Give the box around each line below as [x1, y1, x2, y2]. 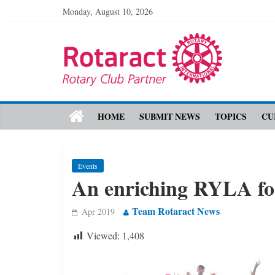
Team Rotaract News [132, 204, 220, 218]
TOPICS [215, 110, 247, 123]
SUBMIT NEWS [139, 110, 200, 123]
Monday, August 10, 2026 [63, 6, 153, 17]
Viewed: [87, 229, 120, 242]
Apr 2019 [82, 206, 115, 217]
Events [78, 161, 98, 171]
